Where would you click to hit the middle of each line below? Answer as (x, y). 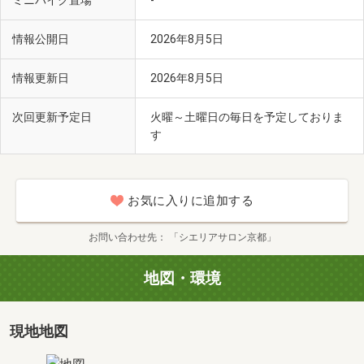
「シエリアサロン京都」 (222, 238)
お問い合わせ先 (122, 238)
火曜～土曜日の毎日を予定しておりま (247, 117)
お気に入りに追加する (191, 201)
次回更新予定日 (52, 117)
